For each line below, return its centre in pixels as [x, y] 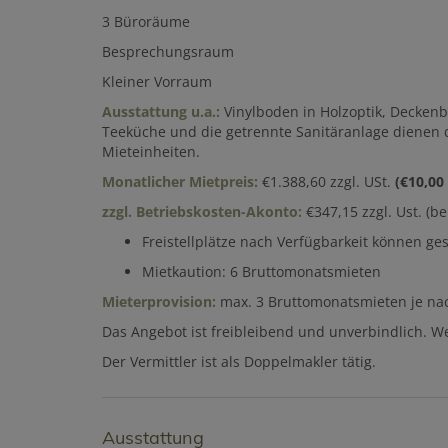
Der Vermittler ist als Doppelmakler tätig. [239, 362]
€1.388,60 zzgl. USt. [328, 182]
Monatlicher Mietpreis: [182, 182]
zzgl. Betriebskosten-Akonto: [202, 212]
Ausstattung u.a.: [163, 112]
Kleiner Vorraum [157, 82]
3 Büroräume [146, 22]
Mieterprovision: [159, 302]
